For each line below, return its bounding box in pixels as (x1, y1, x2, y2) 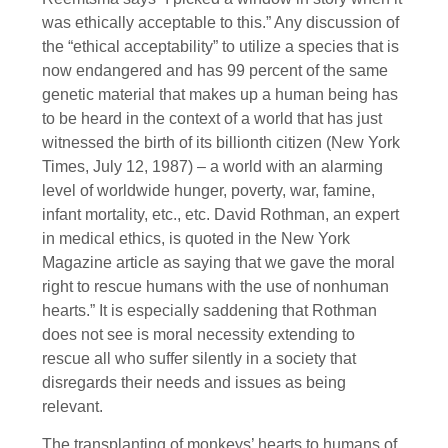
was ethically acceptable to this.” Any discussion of (42, 13, 399, 31)
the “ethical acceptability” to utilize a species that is (42, 37, 399, 55)
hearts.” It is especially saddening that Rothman (42, 301, 377, 319)
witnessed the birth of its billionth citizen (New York (42, 133, 400, 151)
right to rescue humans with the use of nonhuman (42, 277, 389, 295)
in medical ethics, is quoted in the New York (42, 229, 350, 247)
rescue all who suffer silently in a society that (42, 349, 356, 367)
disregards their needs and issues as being (42, 373, 346, 391)
